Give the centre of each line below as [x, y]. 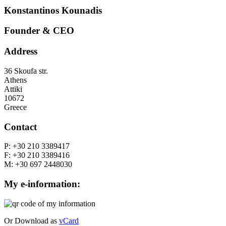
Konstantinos [32, 10]
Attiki [13, 89]
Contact [20, 127]
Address [21, 51]
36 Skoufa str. [26, 71]
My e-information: [42, 184]
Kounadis [80, 10]
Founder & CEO [39, 31]
